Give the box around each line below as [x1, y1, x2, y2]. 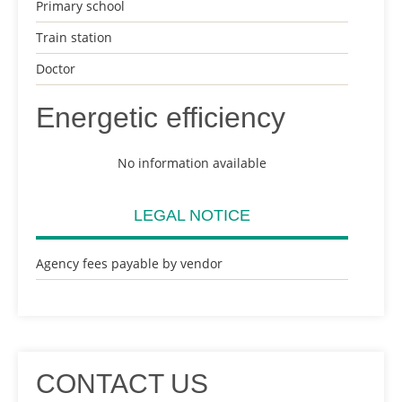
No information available [118, 154, 267, 171]
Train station [36, 29, 112, 46]
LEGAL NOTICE [134, 206, 250, 224]
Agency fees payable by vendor [36, 255, 223, 272]
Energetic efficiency [36, 101, 285, 134]
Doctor [36, 60, 75, 77]
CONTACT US [36, 369, 208, 398]
